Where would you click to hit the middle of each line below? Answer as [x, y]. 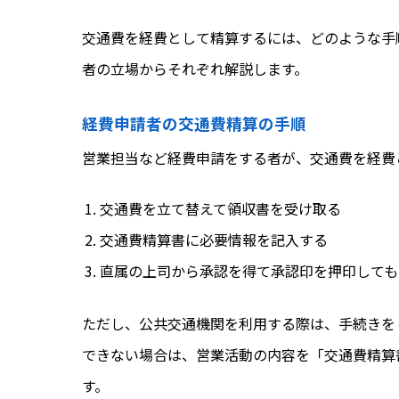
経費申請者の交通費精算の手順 [194, 123]
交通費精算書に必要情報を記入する [214, 240]
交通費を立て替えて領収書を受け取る [220, 209]
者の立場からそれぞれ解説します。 [195, 69]
